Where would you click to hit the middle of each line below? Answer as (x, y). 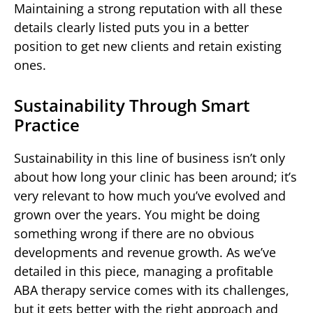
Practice (47, 125)
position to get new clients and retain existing (148, 46)
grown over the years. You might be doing (137, 215)
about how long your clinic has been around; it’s (155, 177)
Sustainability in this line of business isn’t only (150, 158)
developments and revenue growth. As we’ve (145, 253)
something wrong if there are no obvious (134, 234)
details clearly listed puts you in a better (131, 28)
